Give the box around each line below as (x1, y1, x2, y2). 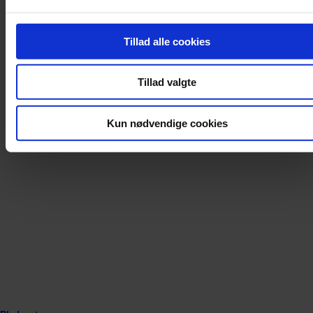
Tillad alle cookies (124, 35, 210, 48)
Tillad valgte (138, 75, 196, 88)
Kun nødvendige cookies (106, 117, 228, 129)
